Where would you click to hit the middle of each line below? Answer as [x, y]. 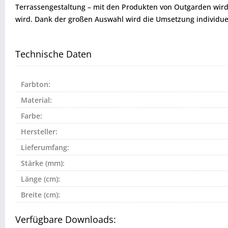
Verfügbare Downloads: [66, 220]
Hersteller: [39, 132]
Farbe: [32, 116]
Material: [36, 100]
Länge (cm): [40, 179]
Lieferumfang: [45, 148]
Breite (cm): [40, 195]
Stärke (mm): [43, 163]
